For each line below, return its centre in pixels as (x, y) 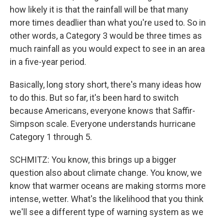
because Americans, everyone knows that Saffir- (102, 110)
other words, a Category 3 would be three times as (106, 35)
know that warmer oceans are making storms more (108, 186)
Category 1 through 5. (51, 137)
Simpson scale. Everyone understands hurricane (103, 124)
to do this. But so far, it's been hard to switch (94, 97)
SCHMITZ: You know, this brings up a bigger (93, 159)
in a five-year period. (48, 62)
